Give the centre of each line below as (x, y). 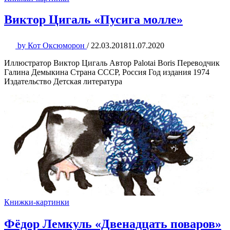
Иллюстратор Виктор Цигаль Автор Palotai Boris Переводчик (112, 63)
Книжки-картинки (37, 202)
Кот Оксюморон (56, 46)
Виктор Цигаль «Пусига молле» (93, 20)
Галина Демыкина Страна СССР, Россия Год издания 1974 (107, 72)
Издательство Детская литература (63, 82)
